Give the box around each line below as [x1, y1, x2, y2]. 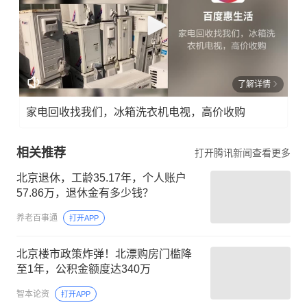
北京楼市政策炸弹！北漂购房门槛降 [16, 247, 192, 260]
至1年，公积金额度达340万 [16, 262, 151, 275]
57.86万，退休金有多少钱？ [16, 186, 153, 199]
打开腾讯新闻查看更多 [195, 147, 291, 158]
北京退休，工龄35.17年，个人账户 [16, 171, 186, 184]
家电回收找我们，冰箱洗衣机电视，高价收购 [26, 106, 245, 118]
